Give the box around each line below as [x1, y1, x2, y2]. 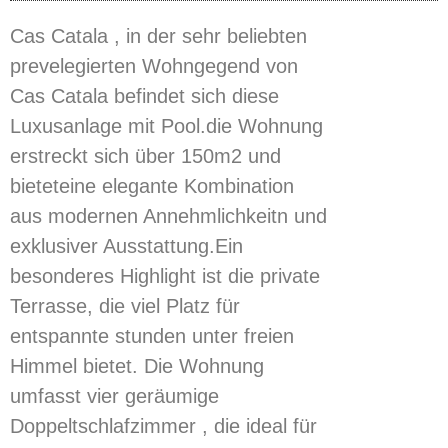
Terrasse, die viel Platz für [10, 295, 240, 317]
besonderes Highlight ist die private [10, 265, 320, 287]
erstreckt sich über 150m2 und [10, 145, 281, 167]
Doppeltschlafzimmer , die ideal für [10, 415, 317, 437]
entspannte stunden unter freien [10, 325, 294, 347]
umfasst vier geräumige [10, 385, 219, 407]
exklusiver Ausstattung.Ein [10, 235, 243, 257]
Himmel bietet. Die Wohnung [10, 355, 264, 377]
